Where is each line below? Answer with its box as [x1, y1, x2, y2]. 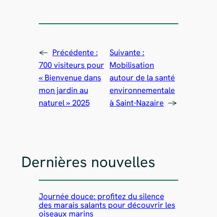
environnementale [109, 84, 175, 95]
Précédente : [52, 46, 98, 58]
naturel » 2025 [38, 97, 90, 108]
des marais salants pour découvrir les [38, 200, 175, 211]
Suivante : [109, 46, 145, 58]
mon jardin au [38, 84, 88, 95]
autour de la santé [109, 72, 175, 83]
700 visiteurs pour [38, 59, 104, 70]
